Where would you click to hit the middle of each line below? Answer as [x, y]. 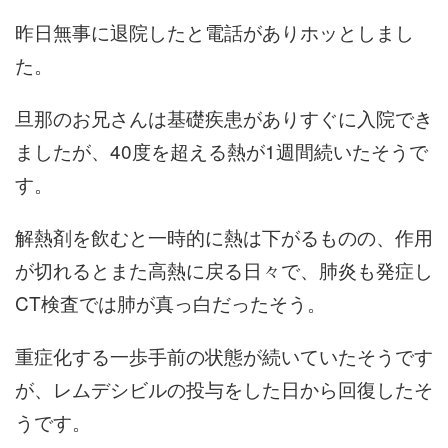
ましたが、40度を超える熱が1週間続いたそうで [221, 150]
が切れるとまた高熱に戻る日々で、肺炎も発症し [224, 269]
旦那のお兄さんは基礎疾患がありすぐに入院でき [224, 117]
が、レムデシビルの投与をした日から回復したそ [224, 388]
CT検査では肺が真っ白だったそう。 [170, 302]
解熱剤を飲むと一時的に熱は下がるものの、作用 [224, 236]
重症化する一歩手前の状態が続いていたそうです [224, 355]
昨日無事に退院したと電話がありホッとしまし [214, 31]
